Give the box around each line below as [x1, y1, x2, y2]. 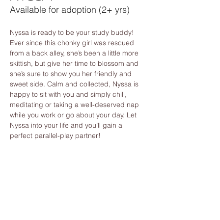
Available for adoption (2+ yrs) [10, 3, 130, 15]
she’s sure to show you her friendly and [10, 69, 134, 78]
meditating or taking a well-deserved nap [10, 100, 141, 109]
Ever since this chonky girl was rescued [10, 38, 136, 47]
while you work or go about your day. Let [10, 110, 138, 119]
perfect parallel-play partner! [10, 131, 101, 140]
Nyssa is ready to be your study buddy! [10, 27, 136, 37]
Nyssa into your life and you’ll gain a [10, 120, 124, 130]
